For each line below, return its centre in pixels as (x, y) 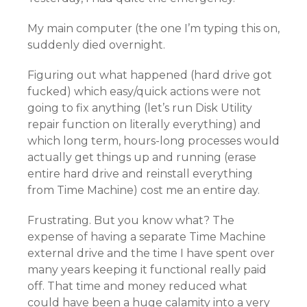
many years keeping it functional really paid (147, 270)
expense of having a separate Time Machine (147, 237)
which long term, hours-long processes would (153, 141)
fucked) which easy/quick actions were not (144, 91)
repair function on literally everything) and (144, 124)
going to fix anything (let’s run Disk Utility (140, 108)
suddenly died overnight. (96, 45)
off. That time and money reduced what (137, 286)
